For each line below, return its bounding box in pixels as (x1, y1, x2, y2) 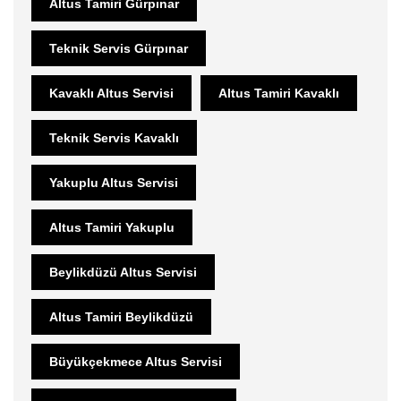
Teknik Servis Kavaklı (49, 130, 179, 145)
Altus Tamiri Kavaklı (218, 85, 339, 100)
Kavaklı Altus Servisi (49, 85, 174, 100)
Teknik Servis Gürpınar (49, 40, 188, 55)
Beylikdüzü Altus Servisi (49, 264, 197, 279)
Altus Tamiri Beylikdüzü (49, 309, 193, 324)
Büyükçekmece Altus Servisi (49, 354, 222, 369)
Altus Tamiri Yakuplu (49, 219, 175, 235)
